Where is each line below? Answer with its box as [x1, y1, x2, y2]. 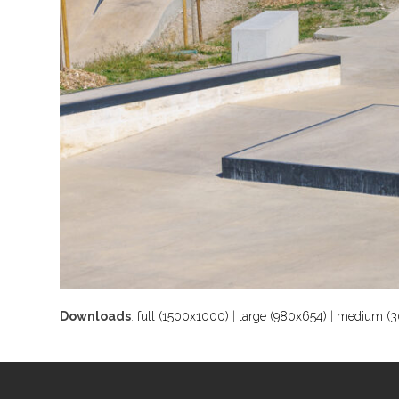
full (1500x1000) [137, 308, 230, 323]
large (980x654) [239, 308, 328, 323]
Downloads [60, 308, 132, 323]
